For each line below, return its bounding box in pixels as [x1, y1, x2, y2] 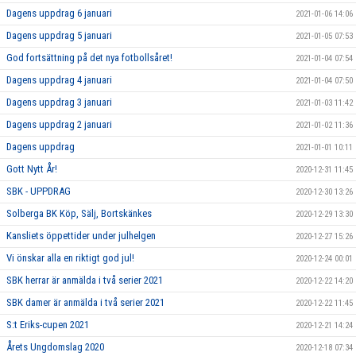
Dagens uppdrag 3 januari [6, 95, 112, 108]
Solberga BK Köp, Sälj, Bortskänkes [6, 207, 152, 219]
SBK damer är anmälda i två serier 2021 [6, 296, 164, 308]
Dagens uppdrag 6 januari [6, 6, 112, 19]
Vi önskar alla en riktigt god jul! [6, 251, 134, 264]
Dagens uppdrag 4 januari [6, 73, 112, 86]
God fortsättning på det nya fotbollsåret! [6, 51, 172, 64]
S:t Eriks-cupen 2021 [6, 318, 89, 331]
